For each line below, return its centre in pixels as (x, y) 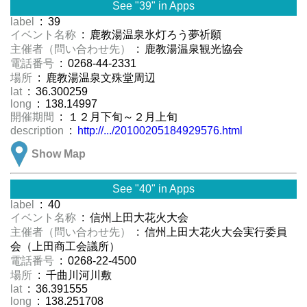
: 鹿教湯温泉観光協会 (188, 49)
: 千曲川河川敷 (73, 275)
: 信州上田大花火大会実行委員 (210, 232)
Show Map (59, 154)
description (38, 131)
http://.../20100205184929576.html (160, 131)
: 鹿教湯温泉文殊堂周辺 (101, 78)
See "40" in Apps (153, 189)
